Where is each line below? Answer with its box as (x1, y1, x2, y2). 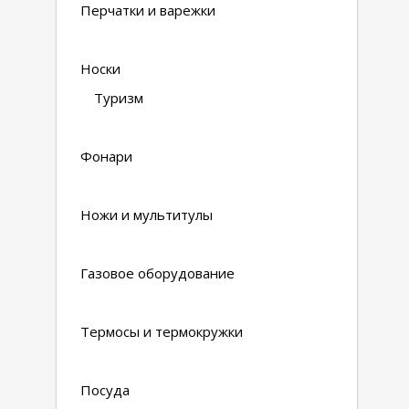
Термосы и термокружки (80, 322, 243, 341)
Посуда (80, 381, 130, 399)
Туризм (94, 89, 143, 107)
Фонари (80, 147, 132, 165)
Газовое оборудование (80, 264, 235, 282)
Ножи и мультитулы (80, 205, 213, 224)
